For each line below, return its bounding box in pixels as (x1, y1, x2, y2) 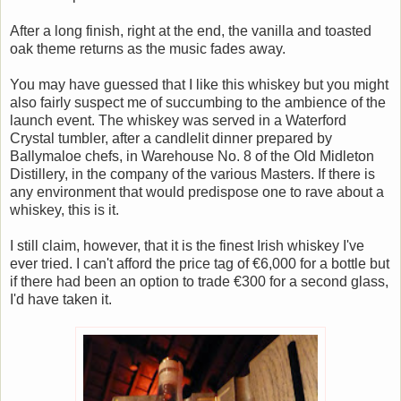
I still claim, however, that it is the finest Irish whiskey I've (10, 238, 364, 253)
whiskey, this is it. (10, 202, 119, 218)
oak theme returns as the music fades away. (10, 41, 286, 56)
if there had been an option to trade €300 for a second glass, (10, 274, 388, 289)
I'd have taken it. (10, 292, 112, 307)
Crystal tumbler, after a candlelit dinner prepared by (10, 131, 332, 146)
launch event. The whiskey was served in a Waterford (10, 113, 346, 128)
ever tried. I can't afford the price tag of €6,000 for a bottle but (10, 256, 389, 271)
